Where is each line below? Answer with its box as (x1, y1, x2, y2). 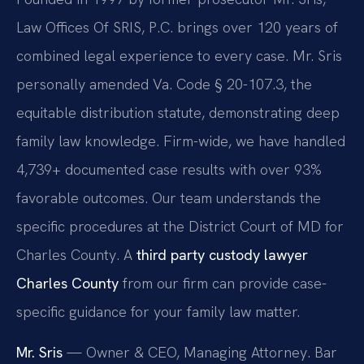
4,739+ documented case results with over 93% (16, 160, 322, 180)
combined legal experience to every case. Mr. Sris (16, 46, 342, 66)
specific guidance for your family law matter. (16, 302, 300, 322)
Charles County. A (16, 245, 136, 265)
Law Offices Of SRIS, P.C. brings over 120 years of (16, 18, 338, 37)
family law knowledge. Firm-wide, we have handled (16, 132, 345, 151)
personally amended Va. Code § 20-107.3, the (16, 75, 312, 94)
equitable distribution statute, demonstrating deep (16, 103, 340, 123)
